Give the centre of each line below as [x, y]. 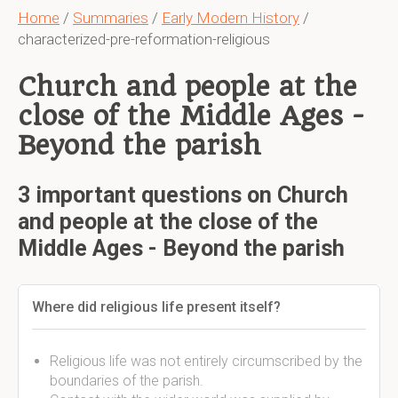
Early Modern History [231, 18]
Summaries [111, 18]
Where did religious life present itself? [156, 307]
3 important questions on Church [183, 195]
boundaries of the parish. [127, 381]
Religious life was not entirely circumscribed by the [206, 361]
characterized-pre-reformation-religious [144, 39]
